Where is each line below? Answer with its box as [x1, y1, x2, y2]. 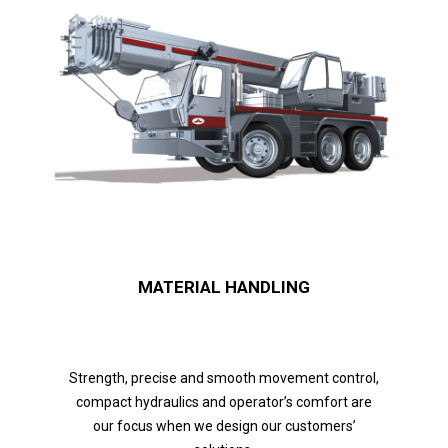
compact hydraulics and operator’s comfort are [76, 394, 372, 411]
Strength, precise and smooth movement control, [69, 370, 379, 387]
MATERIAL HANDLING [138, 277, 310, 298]
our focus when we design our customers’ [92, 418, 356, 435]
